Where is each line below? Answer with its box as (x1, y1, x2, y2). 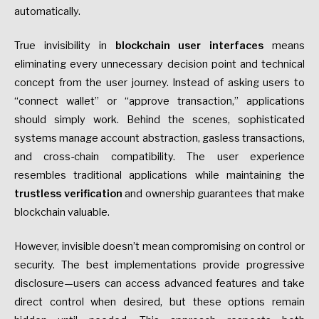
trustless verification (14, 187, 122, 200)
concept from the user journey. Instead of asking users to (14, 75, 305, 89)
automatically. (14, 4, 80, 18)
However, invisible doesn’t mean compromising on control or (14, 239, 305, 253)
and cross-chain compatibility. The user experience (14, 150, 305, 163)
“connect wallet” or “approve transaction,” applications (14, 94, 305, 108)
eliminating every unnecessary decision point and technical (14, 57, 305, 70)
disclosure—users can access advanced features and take (14, 276, 305, 290)
